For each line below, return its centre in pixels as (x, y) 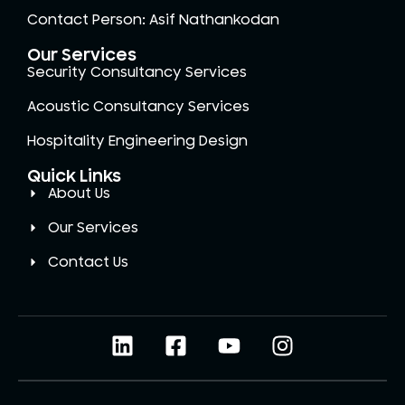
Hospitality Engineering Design (137, 141)
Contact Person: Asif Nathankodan (153, 20)
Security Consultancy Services (137, 73)
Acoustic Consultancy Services (138, 107)
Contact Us (88, 263)
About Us (79, 194)
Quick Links (74, 177)
